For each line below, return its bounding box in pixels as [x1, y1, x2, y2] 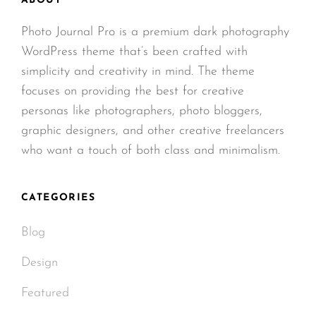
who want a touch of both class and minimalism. [21, 143, 280, 157]
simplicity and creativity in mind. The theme [21, 64, 255, 78]
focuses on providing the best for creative [21, 84, 244, 98]
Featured [21, 286, 69, 300]
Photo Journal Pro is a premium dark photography [21, 25, 289, 39]
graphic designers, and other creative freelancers [21, 123, 284, 138]
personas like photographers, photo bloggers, [21, 104, 262, 118]
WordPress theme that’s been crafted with [21, 44, 248, 59]
